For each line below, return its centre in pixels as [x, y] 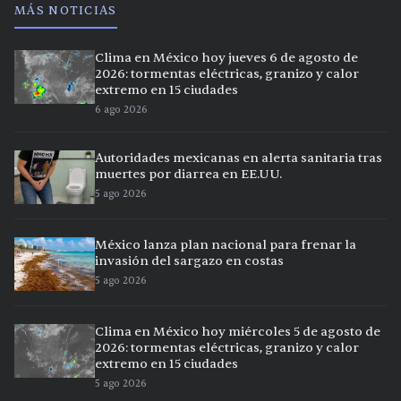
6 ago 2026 [121, 110]
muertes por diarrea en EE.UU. [188, 175]
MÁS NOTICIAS [66, 11]
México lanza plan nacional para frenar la [226, 245]
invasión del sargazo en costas [189, 261]
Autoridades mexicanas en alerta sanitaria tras [239, 158]
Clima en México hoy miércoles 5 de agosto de [238, 332]
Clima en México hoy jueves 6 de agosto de [226, 58]
